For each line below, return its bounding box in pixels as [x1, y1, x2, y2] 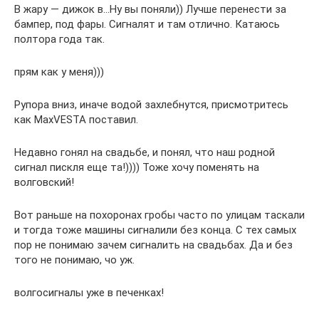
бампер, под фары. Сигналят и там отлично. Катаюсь [14, 18, 280, 31]
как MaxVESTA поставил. [14, 113, 138, 127]
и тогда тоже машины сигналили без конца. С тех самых [14, 224, 296, 237]
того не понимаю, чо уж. [14, 253, 135, 267]
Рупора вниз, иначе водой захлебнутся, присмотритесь [14, 98, 288, 112]
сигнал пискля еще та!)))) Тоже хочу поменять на [14, 161, 259, 174]
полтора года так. [14, 33, 105, 46]
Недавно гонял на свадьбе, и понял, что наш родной [14, 146, 275, 159]
